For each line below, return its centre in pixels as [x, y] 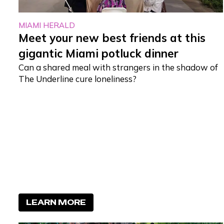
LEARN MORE [56, 202]
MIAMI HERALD [47, 25]
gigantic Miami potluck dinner [99, 53]
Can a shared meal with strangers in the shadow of [118, 67]
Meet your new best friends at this [112, 38]
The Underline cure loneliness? [78, 78]
